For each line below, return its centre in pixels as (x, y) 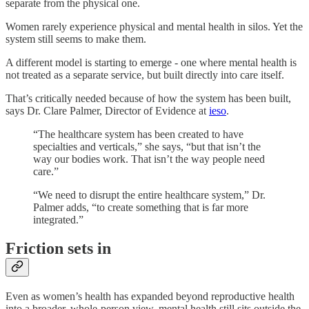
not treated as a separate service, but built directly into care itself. (145, 74)
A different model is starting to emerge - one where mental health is (151, 62)
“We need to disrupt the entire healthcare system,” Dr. (149, 195)
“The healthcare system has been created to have (138, 134)
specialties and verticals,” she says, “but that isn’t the (147, 146)
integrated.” (58, 219)
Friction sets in (58, 249)
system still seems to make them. (76, 39)
